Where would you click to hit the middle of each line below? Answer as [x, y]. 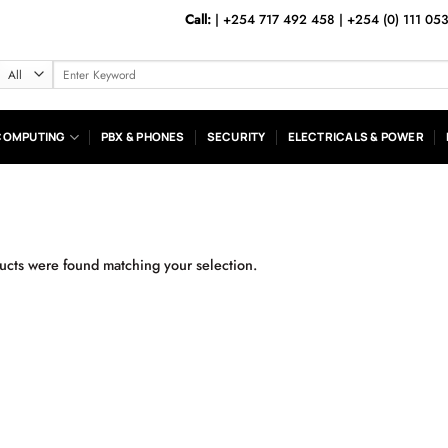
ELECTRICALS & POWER [355, 136]
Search [70, 67]
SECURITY [236, 136]
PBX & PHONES [142, 136]
